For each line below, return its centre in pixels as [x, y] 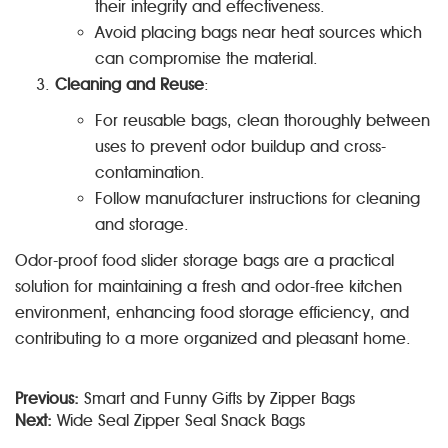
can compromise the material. [206, 58]
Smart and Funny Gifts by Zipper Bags [219, 398]
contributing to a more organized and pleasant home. [213, 338]
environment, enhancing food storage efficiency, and [212, 312]
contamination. [150, 172]
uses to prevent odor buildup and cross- [240, 146]
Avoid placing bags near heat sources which [258, 32]
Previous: [47, 398]
